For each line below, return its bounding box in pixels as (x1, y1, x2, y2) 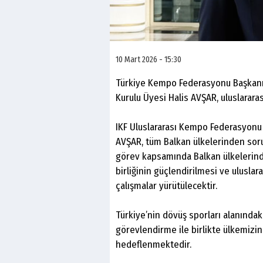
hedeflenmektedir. (116, 238, 191, 251)
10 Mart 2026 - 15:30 (116, 54, 181, 65)
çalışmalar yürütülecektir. (116, 179, 217, 192)
